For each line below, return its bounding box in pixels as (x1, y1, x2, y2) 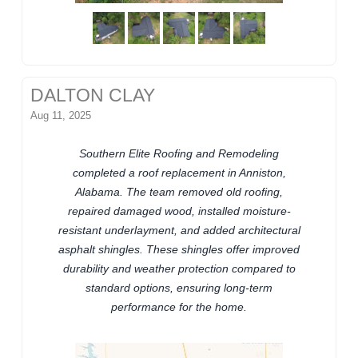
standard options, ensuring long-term (86, 280, 272, 294)
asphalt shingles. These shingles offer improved (58, 242, 300, 256)
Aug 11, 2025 (30, 109, 92, 121)
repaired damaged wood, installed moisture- (67, 204, 291, 217)
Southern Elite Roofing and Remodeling (79, 146, 279, 160)
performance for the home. (111, 300, 247, 313)
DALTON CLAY (30, 85, 156, 105)
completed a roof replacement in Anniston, (72, 165, 286, 179)
